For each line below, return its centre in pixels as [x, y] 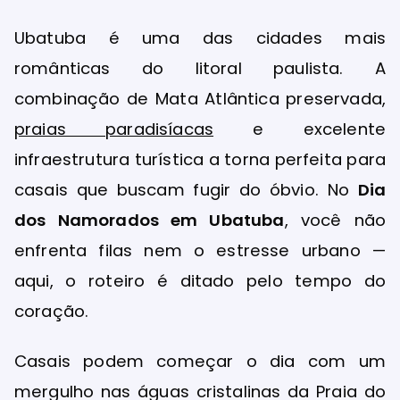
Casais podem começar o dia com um [200, 361]
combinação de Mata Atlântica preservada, [200, 99]
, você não [335, 221]
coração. [52, 312]
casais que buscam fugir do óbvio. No [186, 190]
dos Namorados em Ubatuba [150, 221]
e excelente [300, 129]
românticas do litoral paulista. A [200, 69]
